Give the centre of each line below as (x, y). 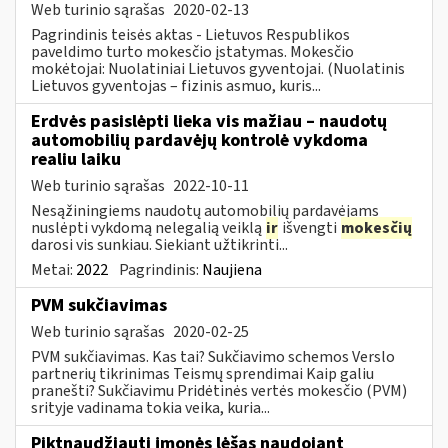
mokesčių (376, 227)
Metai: (53, 269)
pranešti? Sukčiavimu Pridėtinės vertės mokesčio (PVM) (219, 390)
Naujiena (232, 269)
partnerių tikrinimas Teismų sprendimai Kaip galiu (202, 373)
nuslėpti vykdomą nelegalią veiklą (148, 227)
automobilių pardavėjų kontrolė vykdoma (199, 140)
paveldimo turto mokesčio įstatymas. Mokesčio (192, 51)
